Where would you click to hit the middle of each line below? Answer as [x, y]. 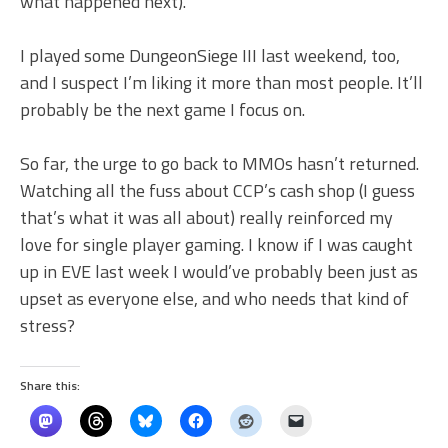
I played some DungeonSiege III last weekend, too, [210, 56]
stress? [47, 326]
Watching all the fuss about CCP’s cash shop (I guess [217, 191]
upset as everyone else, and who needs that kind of [214, 299]
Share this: [50, 386]
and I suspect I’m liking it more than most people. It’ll [221, 83]
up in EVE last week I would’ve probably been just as [219, 272]
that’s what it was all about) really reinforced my [206, 218]
